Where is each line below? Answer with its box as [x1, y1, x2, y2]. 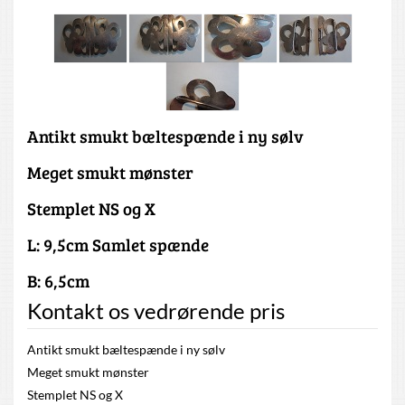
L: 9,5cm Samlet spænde [27, 233, 209, 257]
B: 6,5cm [27, 269, 89, 293]
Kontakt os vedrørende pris [27, 298, 285, 325]
